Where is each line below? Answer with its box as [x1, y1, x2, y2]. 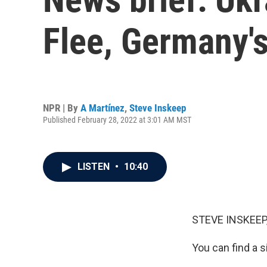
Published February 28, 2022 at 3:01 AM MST [43, 114, 191, 125]
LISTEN [77, 161, 112, 172]
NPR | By [43, 101, 80, 114]
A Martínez [80, 101, 125, 114]
